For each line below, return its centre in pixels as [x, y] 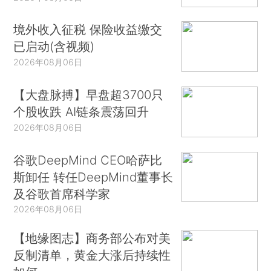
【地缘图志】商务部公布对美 [92, 238]
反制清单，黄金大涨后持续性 [92, 255]
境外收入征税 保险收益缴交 [88, 30]
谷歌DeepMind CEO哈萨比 [88, 160]
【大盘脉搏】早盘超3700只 [89, 94]
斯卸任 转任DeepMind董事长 [93, 177]
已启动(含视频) [54, 47]
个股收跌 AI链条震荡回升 [81, 111]
